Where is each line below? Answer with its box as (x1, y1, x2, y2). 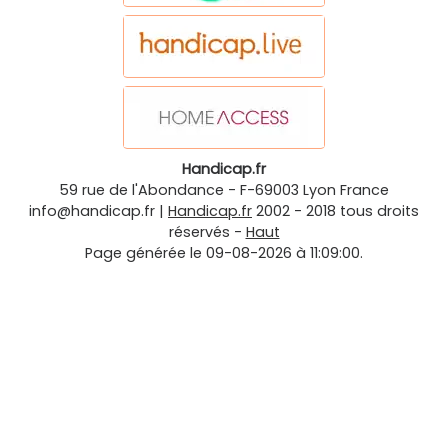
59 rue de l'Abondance (59, 180, 224, 201)
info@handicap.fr (29, 201, 155, 222)
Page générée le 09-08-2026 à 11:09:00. (85, 243, 363, 264)
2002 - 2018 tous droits (256, 201, 419, 222)
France (340, 180, 389, 201)
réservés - (168, 222, 246, 243)
